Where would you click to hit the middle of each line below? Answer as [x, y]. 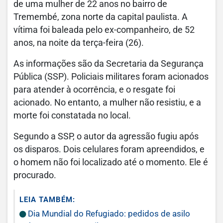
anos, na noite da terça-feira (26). [80, 43]
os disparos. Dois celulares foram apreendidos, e [109, 149]
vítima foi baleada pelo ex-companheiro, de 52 [104, 30]
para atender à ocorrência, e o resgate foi [94, 90]
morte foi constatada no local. [72, 115]
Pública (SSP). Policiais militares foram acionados [111, 77]
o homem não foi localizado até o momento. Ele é [111, 162]
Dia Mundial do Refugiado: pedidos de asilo [108, 214]
